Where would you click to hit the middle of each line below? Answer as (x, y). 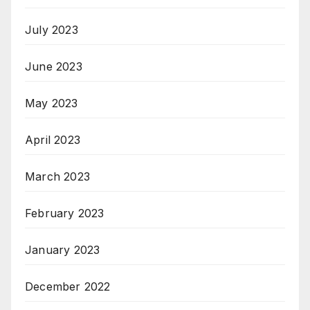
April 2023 (53, 140)
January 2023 (63, 250)
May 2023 (52, 103)
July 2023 (52, 30)
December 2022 (68, 287)
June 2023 (54, 67)
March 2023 (57, 177)
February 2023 (65, 213)
